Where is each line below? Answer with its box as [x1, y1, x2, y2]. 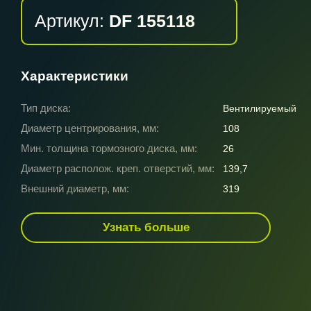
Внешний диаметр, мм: [21, 183, 129, 194]
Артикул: [35, 11, 109, 31]
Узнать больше [102, 221, 190, 234]
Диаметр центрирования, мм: [21, 122, 159, 134]
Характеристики [21, 69, 128, 83]
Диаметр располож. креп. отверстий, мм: [21, 162, 215, 174]
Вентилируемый [223, 103, 296, 114]
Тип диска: [21, 102, 71, 114]
